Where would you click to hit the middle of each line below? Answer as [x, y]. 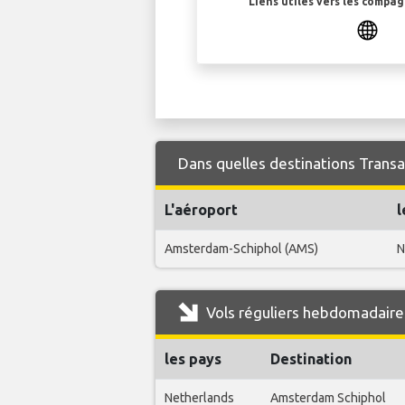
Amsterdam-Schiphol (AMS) [241, 248]
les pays [193, 358]
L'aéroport [201, 209]
